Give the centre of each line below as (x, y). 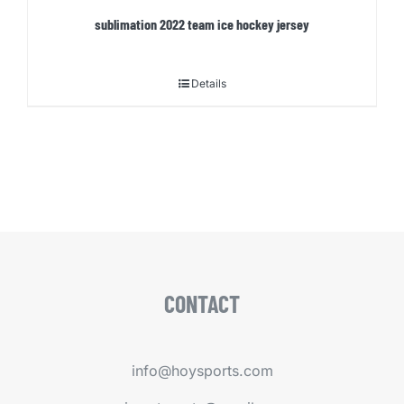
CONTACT (202, 303)
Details (208, 83)
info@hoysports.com (202, 371)
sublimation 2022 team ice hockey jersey (202, 23)
